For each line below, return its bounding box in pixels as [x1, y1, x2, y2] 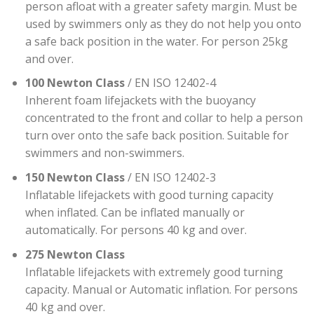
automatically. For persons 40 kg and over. [25, 221, 247, 238]
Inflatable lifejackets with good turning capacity [25, 186, 273, 203]
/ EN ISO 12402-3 [124, 169, 216, 185]
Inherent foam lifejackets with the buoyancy [25, 93, 256, 109]
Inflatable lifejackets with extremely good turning [25, 264, 283, 280]
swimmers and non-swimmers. [25, 145, 184, 161]
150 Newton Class [25, 169, 125, 185]
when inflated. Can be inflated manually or [25, 204, 245, 220]
